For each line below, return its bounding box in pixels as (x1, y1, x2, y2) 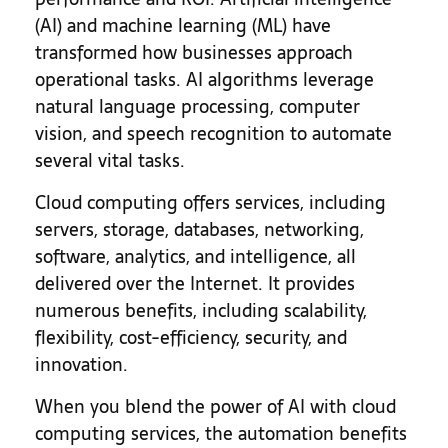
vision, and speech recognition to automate (35, 119, 392, 148)
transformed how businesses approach (35, 38, 353, 67)
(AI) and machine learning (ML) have (35, 11, 331, 40)
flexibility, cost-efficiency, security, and (35, 323, 347, 352)
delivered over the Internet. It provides (35, 269, 355, 298)
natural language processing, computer (35, 92, 360, 121)
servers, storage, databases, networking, (35, 215, 364, 244)
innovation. (35, 350, 128, 379)
